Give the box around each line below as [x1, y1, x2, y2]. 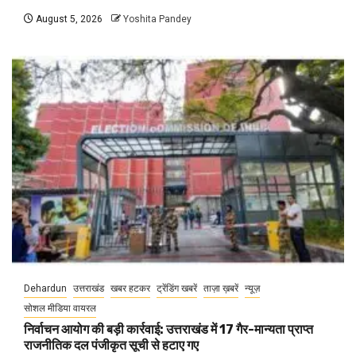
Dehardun [24, 283, 67, 295]
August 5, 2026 [33, 14, 103, 25]
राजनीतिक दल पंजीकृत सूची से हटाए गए [24, 338, 199, 354]
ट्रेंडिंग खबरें [157, 283, 197, 295]
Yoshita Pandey [123, 14, 192, 25]
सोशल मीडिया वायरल [24, 303, 96, 315]
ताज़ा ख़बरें [203, 283, 238, 295]
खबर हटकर [110, 283, 150, 295]
